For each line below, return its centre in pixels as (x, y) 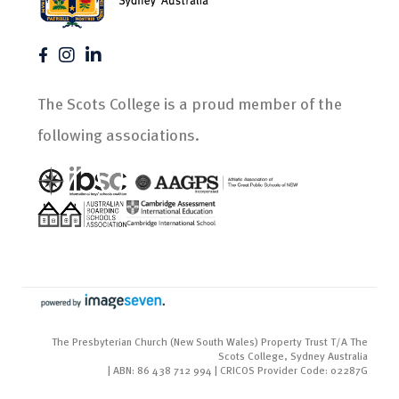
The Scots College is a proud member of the (190, 103)
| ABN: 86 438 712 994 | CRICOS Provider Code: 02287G (238, 370)
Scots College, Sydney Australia (293, 356)
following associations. (118, 134)
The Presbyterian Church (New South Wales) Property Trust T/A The (210, 342)
